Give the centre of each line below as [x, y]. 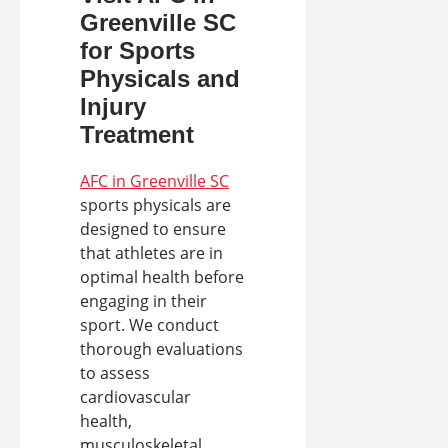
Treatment [137, 135]
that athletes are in [151, 253]
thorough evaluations [161, 349]
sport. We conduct [149, 325]
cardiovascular [135, 397]
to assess [115, 373]
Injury [113, 107]
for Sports [137, 51]
